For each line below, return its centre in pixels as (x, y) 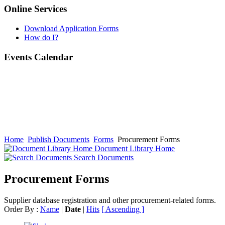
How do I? (41, 37)
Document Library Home (134, 149)
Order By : (22, 209)
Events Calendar (38, 57)
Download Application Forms (71, 28)
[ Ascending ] (123, 209)
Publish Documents (59, 140)
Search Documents (103, 158)
